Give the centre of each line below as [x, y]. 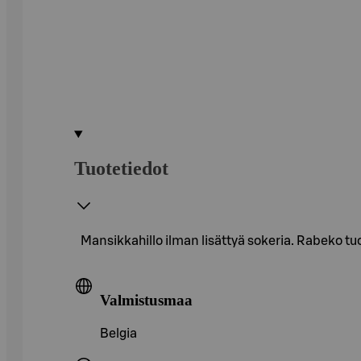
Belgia [118, 334]
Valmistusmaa [146, 300]
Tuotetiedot [121, 168]
